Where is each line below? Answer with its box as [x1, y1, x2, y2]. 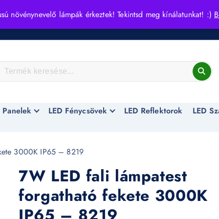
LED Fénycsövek [48, 105, 108, 116]
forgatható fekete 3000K [19, 184, 208, 207]
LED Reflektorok [124, 105, 183, 116]
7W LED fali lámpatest [19, 165, 187, 187]
